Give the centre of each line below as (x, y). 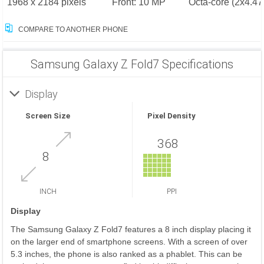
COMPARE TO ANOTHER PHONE (72, 29)
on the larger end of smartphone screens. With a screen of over (129, 242)
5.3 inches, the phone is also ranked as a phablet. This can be (126, 254)
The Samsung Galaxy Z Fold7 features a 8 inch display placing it (131, 229)
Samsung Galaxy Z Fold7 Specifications (132, 65)
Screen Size (48, 116)
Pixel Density (171, 116)
